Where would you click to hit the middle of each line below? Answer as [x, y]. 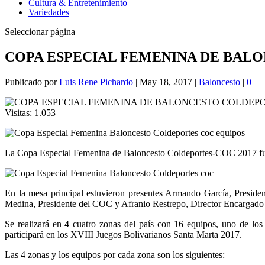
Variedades [49, 12]
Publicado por [32, 82]
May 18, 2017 [166, 82]
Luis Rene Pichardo [96, 82]
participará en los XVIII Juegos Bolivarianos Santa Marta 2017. [123, 234]
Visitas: [18, 112]
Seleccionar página [40, 32]
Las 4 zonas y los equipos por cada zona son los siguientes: [115, 254]
